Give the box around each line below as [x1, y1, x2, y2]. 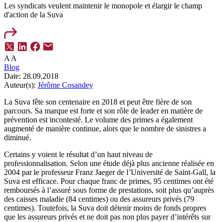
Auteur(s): [4, 81, 36, 90]
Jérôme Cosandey [38, 81, 93, 90]
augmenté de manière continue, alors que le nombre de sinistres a [4, 124, 206, 133]
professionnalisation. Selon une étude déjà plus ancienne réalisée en [4, 159, 214, 168]
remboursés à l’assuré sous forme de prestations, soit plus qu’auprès [4, 186, 214, 195]
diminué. [4, 133, 31, 142]
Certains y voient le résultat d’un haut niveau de [4, 150, 153, 159]
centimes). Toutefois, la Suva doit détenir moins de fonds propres [4, 204, 206, 213]
